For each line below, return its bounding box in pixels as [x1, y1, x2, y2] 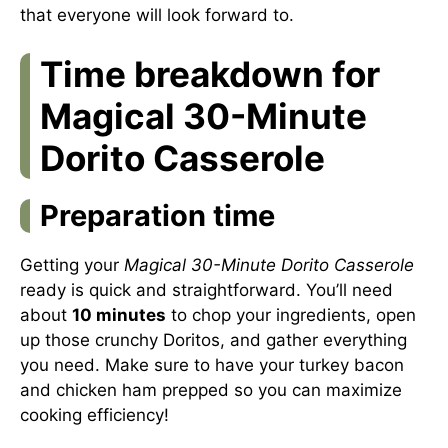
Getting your [20, 255, 124, 275]
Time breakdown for [40, 53, 380, 95]
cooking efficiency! [20, 405, 169, 425]
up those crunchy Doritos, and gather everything [20, 330, 407, 350]
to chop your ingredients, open [166, 305, 416, 325]
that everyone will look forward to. [20, 4, 294, 25]
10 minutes [72, 305, 166, 325]
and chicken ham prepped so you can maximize [20, 380, 402, 400]
